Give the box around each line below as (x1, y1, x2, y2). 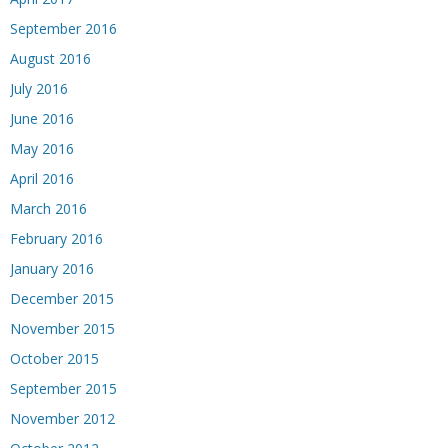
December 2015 (10, 288, 114, 308)
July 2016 (10, 78, 68, 98)
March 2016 (10, 198, 87, 218)
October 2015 (10, 348, 99, 368)
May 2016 (10, 138, 74, 158)
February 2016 (10, 228, 103, 248)
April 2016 (10, 168, 74, 188)
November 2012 (10, 408, 115, 428)
